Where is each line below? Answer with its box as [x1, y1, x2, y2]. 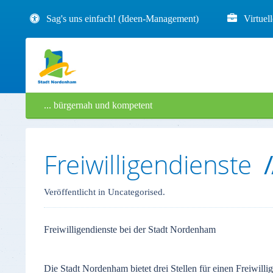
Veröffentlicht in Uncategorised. [44, 187, 165, 197]
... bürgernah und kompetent [44, 100, 152, 110]
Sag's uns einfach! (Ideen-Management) [46, 13, 199, 24]
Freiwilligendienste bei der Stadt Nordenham [44, 224, 216, 235]
